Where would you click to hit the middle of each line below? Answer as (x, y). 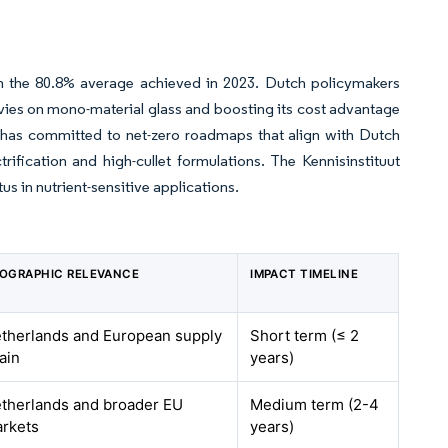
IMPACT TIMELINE (304, 274)
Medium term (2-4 (315, 404)
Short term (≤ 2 (305, 335)
